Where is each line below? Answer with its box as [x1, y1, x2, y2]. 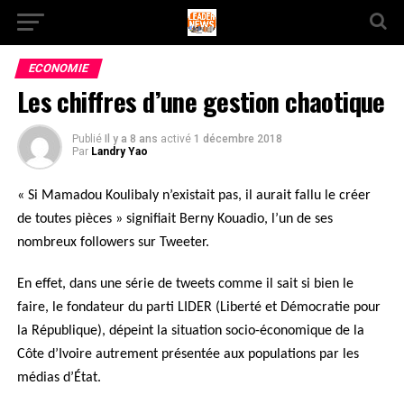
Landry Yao [90, 145, 148, 158]
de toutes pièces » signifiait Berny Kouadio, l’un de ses [16, 212, 333, 226]
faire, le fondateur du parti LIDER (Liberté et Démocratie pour [16, 300, 381, 315]
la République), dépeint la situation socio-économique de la [16, 324, 364, 338]
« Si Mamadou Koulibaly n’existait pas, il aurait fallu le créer [16, 188, 371, 203]
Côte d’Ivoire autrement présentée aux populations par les [16, 347, 359, 362]
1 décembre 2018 [193, 133, 282, 145]
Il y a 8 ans [104, 133, 158, 145]
